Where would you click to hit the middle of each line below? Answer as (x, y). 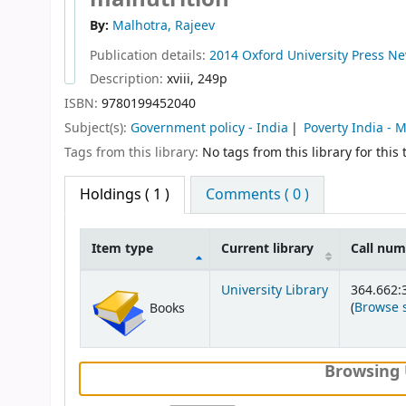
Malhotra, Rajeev (164, 25)
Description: (128, 80)
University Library (275, 290)
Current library (267, 248)
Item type (122, 248)
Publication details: (150, 55)
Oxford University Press (313, 55)
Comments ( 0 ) (258, 194)
